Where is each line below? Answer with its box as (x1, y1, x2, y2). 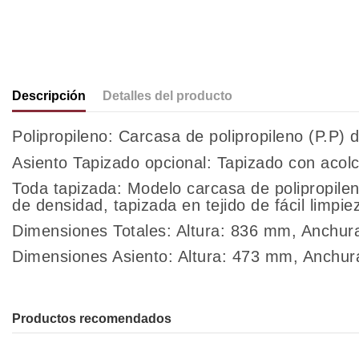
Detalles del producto (103, 89, 232, 103)
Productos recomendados (12, 312, 171, 326)
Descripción (12, 89, 86, 103)
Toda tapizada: (12, 179, 127, 197)
